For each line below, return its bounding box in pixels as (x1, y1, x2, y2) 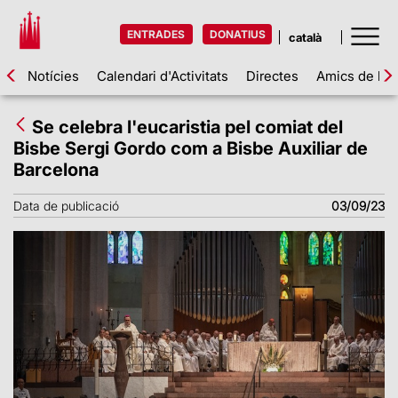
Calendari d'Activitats (97, 67, 228, 84)
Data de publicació (13, 198, 119, 213)
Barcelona (13, 159, 99, 180)
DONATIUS (210, 28, 267, 41)
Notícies (28, 67, 79, 84)
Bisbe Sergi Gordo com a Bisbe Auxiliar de (13, 138, 368, 159)
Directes (246, 67, 298, 84)
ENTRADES (127, 28, 186, 41)
